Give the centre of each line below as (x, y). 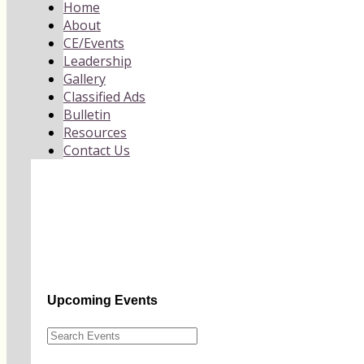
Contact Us (97, 150)
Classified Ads (104, 97)
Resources (95, 132)
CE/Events (94, 43)
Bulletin (87, 115)
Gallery (84, 79)
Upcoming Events (102, 301)
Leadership (97, 61)
